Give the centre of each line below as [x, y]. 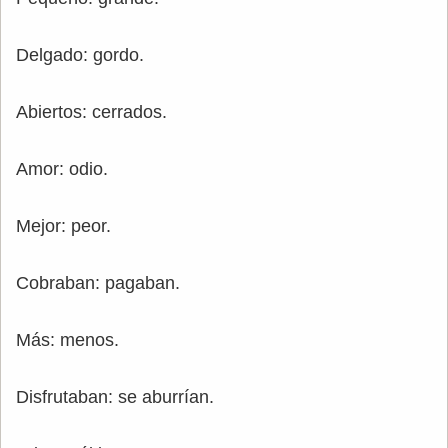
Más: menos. [67, 340]
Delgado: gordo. [80, 55]
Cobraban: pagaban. [98, 283]
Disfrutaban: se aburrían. [115, 397]
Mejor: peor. [63, 226]
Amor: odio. [62, 169]
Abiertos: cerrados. [91, 112]
